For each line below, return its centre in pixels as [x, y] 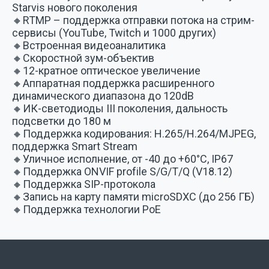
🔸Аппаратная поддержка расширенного [113, 83]
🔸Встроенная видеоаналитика [89, 45]
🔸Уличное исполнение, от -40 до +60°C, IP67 [122, 159]
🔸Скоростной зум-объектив [83, 58]
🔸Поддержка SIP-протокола [84, 184]
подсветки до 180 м [62, 121]
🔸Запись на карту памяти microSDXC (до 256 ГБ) [133, 197]
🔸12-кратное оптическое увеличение [106, 71]
